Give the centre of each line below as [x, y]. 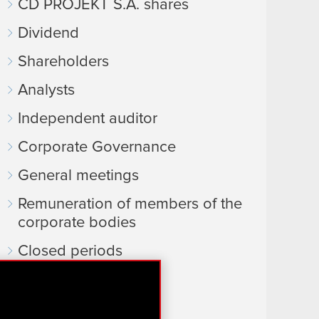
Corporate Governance [97, 147]
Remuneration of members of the [130, 204]
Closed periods [70, 251]
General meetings [78, 176]
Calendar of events [83, 280]
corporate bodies [77, 223]
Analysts [46, 90]
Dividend [48, 33]
